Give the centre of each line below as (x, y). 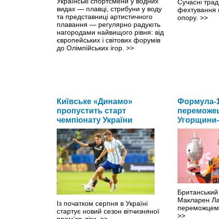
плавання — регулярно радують (109, 24)
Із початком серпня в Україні (102, 203)
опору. (188, 17)
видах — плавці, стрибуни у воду (109, 9)
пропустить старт (91, 110)
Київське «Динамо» (95, 101)
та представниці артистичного (105, 16)
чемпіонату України (95, 120)
